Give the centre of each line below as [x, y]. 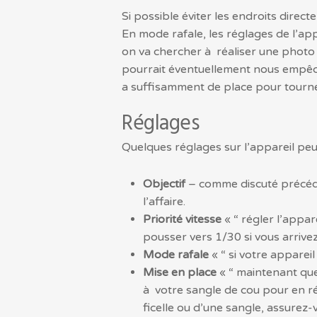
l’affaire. [164, 201]
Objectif [166, 184]
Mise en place [180, 272]
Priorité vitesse [182, 219]
